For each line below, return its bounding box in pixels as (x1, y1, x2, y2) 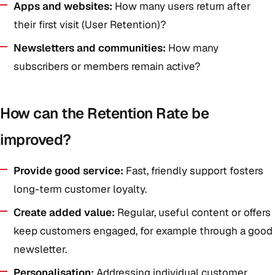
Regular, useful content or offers (115, 206, 271, 219)
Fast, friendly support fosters (123, 164, 263, 177)
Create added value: (14, 206, 115, 219)
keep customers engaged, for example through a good (14, 224, 273, 238)
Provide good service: (14, 164, 123, 177)
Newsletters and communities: (14, 41, 166, 55)
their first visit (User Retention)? (14, 18, 166, 31)
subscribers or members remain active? (14, 60, 201, 73)
